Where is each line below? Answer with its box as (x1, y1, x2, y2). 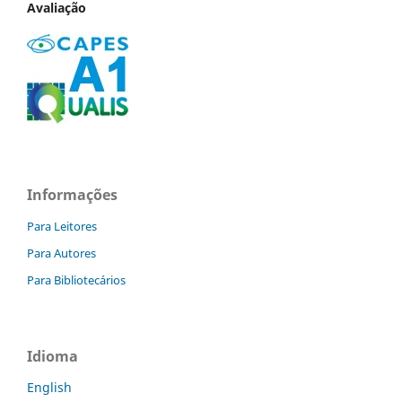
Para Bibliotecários (27, 271, 126, 288)
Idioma (27, 345, 78, 366)
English (27, 378, 72, 396)
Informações (27, 184, 118, 205)
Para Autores (27, 244, 96, 261)
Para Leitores (27, 217, 97, 234)
